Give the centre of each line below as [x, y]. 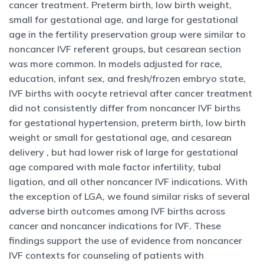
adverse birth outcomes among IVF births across [117, 211]
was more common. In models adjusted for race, [115, 64]
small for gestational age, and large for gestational [123, 19]
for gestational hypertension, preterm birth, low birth [127, 123]
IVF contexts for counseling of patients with [106, 255]
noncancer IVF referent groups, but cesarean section [125, 49]
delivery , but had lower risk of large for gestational [123, 152]
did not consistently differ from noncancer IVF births [125, 108]
